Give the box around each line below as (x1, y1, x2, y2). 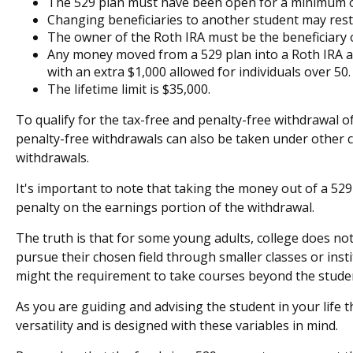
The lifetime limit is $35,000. (47, 80, 210, 98)
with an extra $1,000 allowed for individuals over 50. (47, 62, 351, 80)
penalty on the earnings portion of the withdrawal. (16, 198, 314, 216)
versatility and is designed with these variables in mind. (16, 316, 338, 334)
